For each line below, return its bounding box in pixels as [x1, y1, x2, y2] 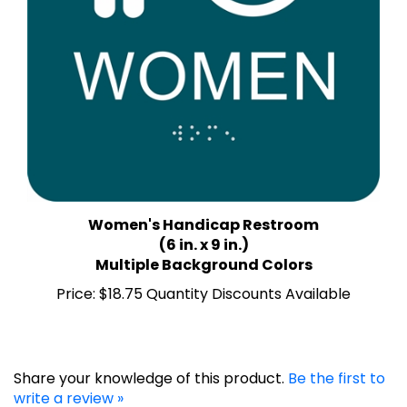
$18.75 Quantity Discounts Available [95, 263, 351, 285]
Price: [56, 263, 95, 285]
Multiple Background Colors [94, 234, 313, 256]
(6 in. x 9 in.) [158, 214, 249, 236]
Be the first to [288, 348, 385, 370]
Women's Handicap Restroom [88, 194, 319, 216]
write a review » [14, 368, 124, 390]
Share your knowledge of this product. [14, 348, 288, 370]
